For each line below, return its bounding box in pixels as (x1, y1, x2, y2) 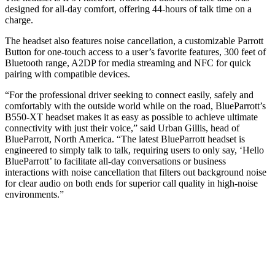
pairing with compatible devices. (5, 69, 130, 80)
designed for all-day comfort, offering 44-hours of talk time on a (5, 4, 252, 15)
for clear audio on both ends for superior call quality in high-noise (5, 178, 258, 189)
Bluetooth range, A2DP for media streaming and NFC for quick (5, 58, 251, 69)
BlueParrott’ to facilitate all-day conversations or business (5, 156, 226, 167)
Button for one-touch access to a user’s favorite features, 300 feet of (5, 47, 266, 58)
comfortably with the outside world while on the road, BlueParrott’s (5, 101, 266, 112)
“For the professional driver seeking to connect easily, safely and (5, 90, 254, 101)
